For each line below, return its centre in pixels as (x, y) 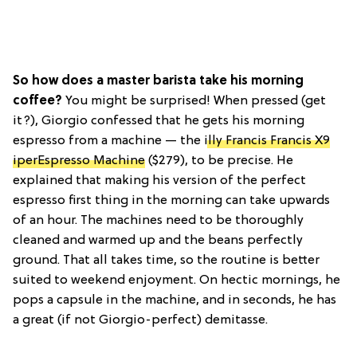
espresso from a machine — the (108, 141)
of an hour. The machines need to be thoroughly (158, 220)
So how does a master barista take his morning (158, 81)
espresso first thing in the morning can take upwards (171, 200)
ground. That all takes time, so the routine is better (166, 260)
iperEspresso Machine (79, 161)
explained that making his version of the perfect (159, 180)
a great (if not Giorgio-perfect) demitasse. (140, 320)
